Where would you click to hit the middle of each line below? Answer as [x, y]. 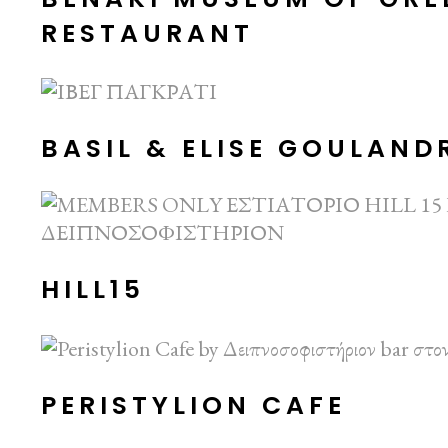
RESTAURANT [148, 33]
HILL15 [93, 290]
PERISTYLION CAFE [194, 405]
